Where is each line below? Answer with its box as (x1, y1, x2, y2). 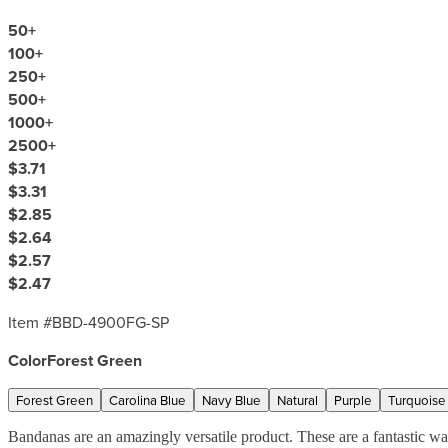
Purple (334, 390, 372, 409)
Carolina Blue (109, 390, 186, 409)
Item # (8, 310, 52, 333)
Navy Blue (202, 390, 261, 409)
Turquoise (388, 390, 446, 409)
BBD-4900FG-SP (52, 310, 169, 333)
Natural (277, 390, 318, 409)
